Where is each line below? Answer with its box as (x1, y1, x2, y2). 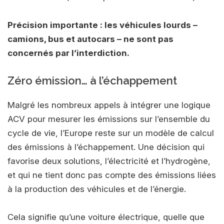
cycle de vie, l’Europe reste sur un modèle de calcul (7, 127, 214, 138)
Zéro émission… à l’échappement (7, 73, 177, 87)
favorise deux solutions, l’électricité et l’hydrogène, (7, 155, 210, 166)
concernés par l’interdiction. (7, 47, 129, 58)
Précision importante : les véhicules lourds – (7, 19, 197, 30)
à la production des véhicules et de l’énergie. (7, 183, 186, 194)
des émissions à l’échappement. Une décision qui (7, 141, 204, 152)
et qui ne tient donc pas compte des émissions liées (7, 169, 216, 180)
